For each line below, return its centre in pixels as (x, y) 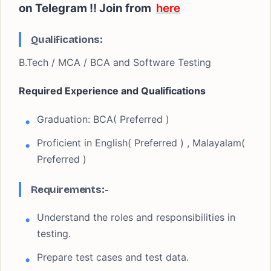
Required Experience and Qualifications (112, 91)
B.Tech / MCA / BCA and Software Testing (115, 62)
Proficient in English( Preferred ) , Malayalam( (141, 143)
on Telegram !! (58, 8)
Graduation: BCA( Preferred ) (103, 119)
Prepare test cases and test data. (113, 257)
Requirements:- (70, 190)
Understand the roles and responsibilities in (136, 217)
